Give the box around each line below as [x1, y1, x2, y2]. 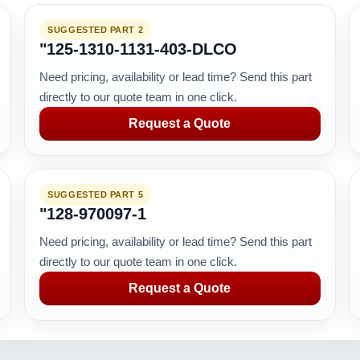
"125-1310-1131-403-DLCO [39, 40, 238, 58]
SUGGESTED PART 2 [47, 25, 144, 35]
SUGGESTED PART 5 [47, 190, 144, 199]
